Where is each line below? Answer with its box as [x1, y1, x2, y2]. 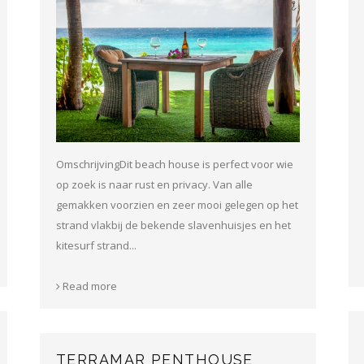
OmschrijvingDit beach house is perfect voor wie [56, 156, 293, 171]
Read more [60, 278, 117, 293]
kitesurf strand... [56, 237, 136, 253]
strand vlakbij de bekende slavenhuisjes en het [56, 217, 291, 232]
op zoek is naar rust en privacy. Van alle [56, 176, 253, 192]
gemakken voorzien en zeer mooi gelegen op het [56, 197, 298, 212]
